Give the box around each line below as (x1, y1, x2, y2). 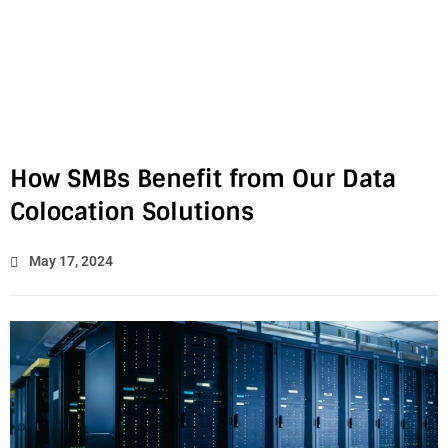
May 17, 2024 (29, 253, 113, 269)
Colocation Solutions (10, 196, 254, 227)
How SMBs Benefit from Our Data (10, 163, 396, 194)
